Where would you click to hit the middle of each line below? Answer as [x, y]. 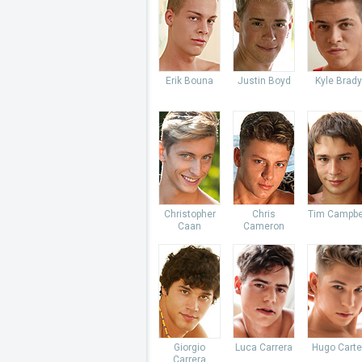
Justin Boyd [264, 81]
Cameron [264, 226]
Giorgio [189, 347]
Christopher [189, 214]
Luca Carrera [264, 347]
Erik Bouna [189, 81]
